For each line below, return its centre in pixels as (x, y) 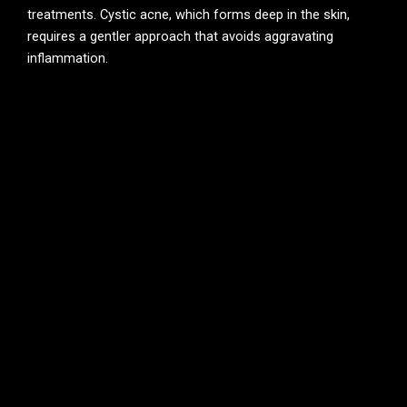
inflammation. (68, 58)
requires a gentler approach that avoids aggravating (180, 36)
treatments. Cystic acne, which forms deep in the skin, (189, 14)
